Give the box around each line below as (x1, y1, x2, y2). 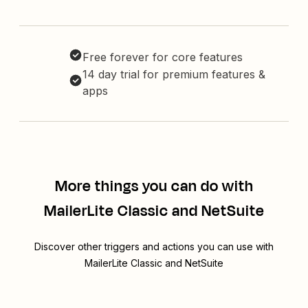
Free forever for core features (82, 50, 243, 65)
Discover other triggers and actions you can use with (34, 241, 274, 253)
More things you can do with (54, 175, 254, 198)
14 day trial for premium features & (82, 67, 265, 82)
